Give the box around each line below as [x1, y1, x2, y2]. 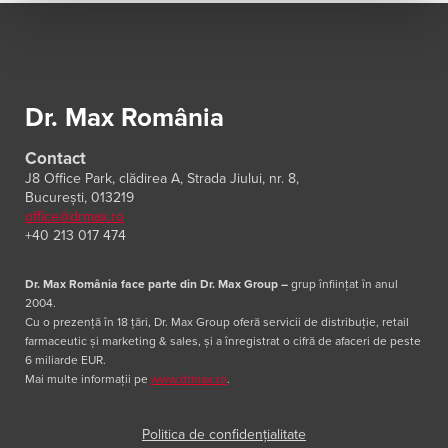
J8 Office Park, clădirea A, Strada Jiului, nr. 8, [25, 170, 299, 187]
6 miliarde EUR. [25, 353, 106, 368]
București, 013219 [25, 189, 134, 206]
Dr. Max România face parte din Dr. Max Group [25, 277, 278, 292]
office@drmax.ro [25, 208, 124, 225]
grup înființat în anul [291, 277, 398, 292]
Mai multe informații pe [25, 372, 151, 387]
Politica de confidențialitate [142, 426, 306, 443]
